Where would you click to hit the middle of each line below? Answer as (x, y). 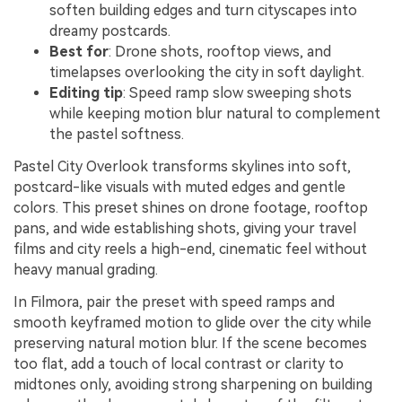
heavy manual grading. (86, 269)
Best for (79, 51)
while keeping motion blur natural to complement (215, 113)
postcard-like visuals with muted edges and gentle (179, 187)
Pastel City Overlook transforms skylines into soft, (182, 166)
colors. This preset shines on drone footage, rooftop (191, 207)
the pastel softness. (117, 134)
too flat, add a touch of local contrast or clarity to (179, 363)
